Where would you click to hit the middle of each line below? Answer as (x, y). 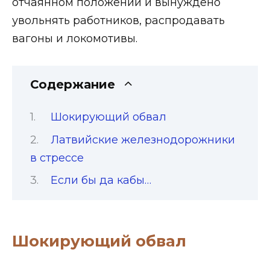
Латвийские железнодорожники (143, 140)
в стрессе (57, 158)
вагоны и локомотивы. (75, 38)
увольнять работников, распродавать (118, 20)
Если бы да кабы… (101, 180)
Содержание (73, 85)
